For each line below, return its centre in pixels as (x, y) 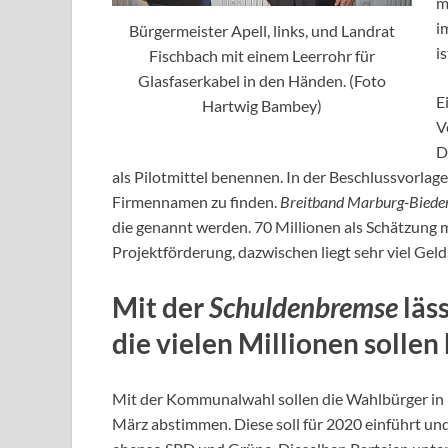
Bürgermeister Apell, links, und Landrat (262, 31)
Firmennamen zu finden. (196, 201)
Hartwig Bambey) (262, 106)
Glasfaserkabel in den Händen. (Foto (262, 81)
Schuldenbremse (303, 306)
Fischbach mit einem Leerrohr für (262, 56)
